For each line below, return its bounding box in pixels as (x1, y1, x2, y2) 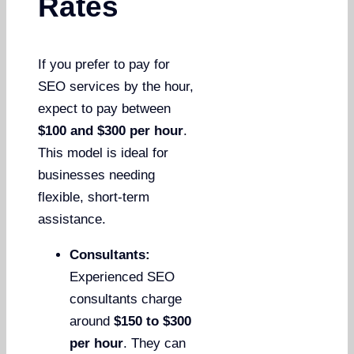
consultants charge (70, 292, 183, 307)
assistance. (38, 212, 107, 228)
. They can (123, 336, 186, 352)
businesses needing (38, 168, 156, 183)
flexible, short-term (38, 190, 150, 205)
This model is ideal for (38, 145, 169, 161)
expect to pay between (38, 101, 171, 117)
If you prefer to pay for (38, 57, 171, 73)
